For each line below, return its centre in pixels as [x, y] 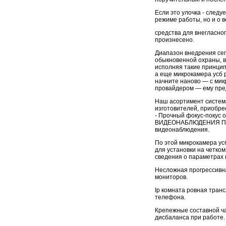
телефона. [170, 197]
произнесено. [175, 40]
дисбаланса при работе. [190, 217]
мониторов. [171, 177]
